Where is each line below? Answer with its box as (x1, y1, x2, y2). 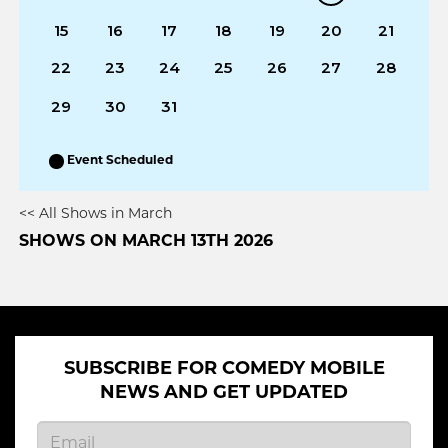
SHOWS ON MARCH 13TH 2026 (19, 234, 274, 251)
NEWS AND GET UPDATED (100, 384, 348, 404)
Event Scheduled (67, 155, 174, 167)
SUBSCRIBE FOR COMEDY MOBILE (63, 360, 385, 380)
